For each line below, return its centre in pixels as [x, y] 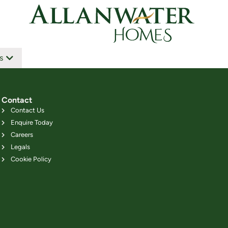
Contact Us [27, 110]
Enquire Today [32, 123]
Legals [20, 147]
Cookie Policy [31, 159]
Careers [22, 135]
